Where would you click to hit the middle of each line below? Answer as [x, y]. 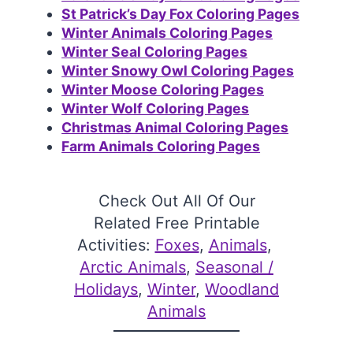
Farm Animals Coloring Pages [161, 146]
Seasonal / [234, 267]
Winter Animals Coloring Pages [167, 32]
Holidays [106, 289]
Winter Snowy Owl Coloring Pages [178, 70]
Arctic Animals [133, 267]
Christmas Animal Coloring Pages [175, 127]
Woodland [242, 289]
